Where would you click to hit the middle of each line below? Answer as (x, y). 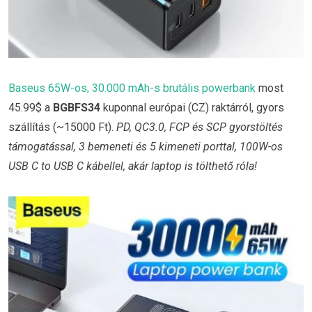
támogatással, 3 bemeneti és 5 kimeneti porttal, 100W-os (146, 146)
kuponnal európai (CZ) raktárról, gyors (192, 107)
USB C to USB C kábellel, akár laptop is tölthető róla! (133, 166)
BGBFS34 (77, 107)
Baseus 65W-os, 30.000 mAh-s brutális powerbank (132, 88)
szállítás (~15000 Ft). (62, 127)
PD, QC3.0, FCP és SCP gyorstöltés (200, 127)
